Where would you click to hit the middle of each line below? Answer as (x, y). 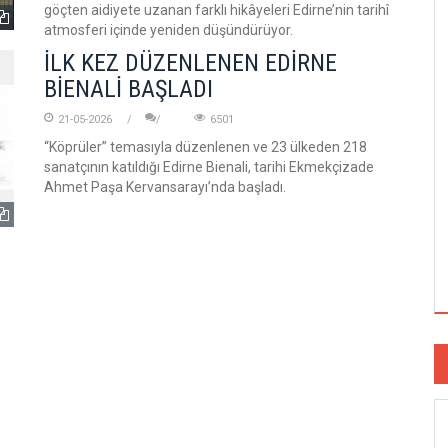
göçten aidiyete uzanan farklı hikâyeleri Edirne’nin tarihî (216, 10)
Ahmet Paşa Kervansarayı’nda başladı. (165, 187)
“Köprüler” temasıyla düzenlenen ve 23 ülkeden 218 (205, 147)
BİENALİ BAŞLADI (128, 89)
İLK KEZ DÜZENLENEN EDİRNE (190, 63)
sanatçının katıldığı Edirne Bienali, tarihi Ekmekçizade (209, 167)
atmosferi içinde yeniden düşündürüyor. (168, 30)
